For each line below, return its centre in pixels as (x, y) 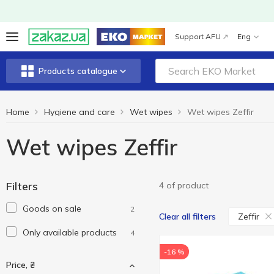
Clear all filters (187, 217)
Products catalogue (78, 71)
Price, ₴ (20, 265)
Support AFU (198, 36)
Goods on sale (52, 209)
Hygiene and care (80, 112)
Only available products (70, 232)
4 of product (184, 185)
